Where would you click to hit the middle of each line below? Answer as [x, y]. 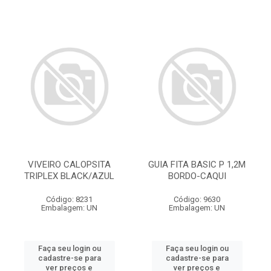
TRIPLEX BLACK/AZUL [69, 176]
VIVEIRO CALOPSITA [69, 165]
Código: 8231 [69, 199]
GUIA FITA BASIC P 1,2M [197, 165]
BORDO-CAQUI [197, 176]
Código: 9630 [197, 199]
